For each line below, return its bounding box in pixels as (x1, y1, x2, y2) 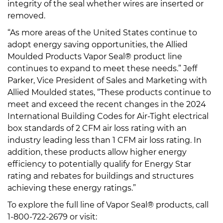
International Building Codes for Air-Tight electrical (7, 111, 209, 121)
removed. (7, 10, 45, 20)
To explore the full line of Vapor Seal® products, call (7, 200, 209, 210)
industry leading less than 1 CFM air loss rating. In (7, 135, 202, 145)
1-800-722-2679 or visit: (7, 212, 97, 222)
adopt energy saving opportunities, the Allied (7, 39, 188, 49)
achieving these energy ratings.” (7, 183, 136, 193)
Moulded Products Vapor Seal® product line (7, 51, 182, 61)
